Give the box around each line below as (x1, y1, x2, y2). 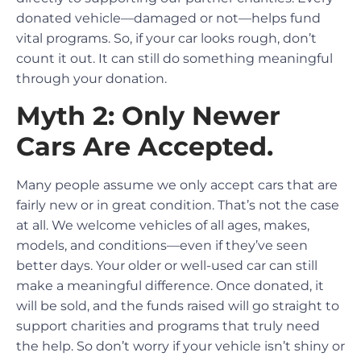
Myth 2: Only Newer (16, 99, 280, 131)
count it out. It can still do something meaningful (16, 51, 333, 67)
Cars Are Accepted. (16, 130, 273, 162)
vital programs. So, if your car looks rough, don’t (16, 31, 317, 47)
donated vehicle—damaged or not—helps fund (16, 10, 321, 27)
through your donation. (16, 71, 167, 87)
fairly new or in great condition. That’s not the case (16, 197, 339, 213)
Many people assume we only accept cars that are (16, 176, 338, 193)
